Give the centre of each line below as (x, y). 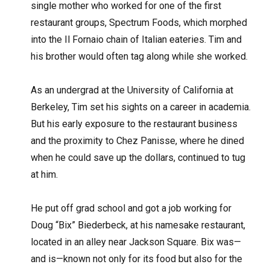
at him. (45, 175)
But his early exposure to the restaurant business (134, 124)
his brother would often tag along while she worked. (140, 57)
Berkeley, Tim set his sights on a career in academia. (141, 107)
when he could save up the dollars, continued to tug (138, 158)
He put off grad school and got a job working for (131, 209)
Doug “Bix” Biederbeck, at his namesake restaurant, (138, 225)
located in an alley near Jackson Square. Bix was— (136, 242)
